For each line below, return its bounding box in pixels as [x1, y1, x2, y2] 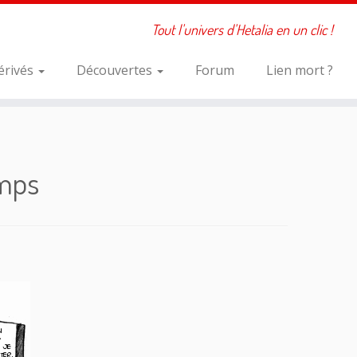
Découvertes [76, 61, 155, 79]
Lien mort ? [265, 61, 333, 79]
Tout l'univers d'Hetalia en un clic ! [151, 21, 333, 38]
